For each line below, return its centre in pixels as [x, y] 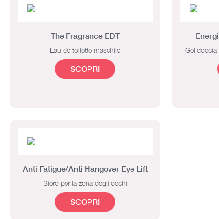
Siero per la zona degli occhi [85, 183]
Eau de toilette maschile [85, 50]
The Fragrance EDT [85, 35]
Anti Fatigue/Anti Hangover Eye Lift [85, 168]
